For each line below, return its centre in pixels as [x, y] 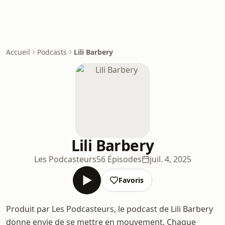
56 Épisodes [119, 159]
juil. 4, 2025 [170, 159]
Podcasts [52, 52]
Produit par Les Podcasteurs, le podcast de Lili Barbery [109, 209]
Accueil [18, 52]
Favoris [131, 180]
